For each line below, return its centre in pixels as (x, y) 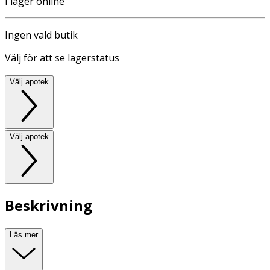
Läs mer (24, 235)
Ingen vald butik (41, 35)
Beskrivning (49, 206)
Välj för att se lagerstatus (62, 58)
